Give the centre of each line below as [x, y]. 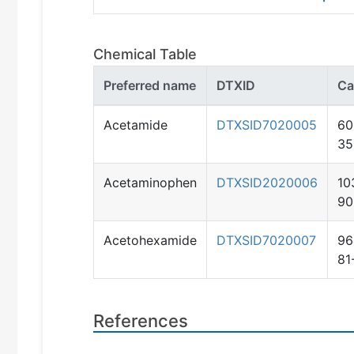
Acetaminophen [150, 183]
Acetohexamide [150, 240]
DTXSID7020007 [266, 240]
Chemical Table [145, 54]
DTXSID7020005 [267, 125]
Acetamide [136, 125]
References [141, 321]
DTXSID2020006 [267, 183]
